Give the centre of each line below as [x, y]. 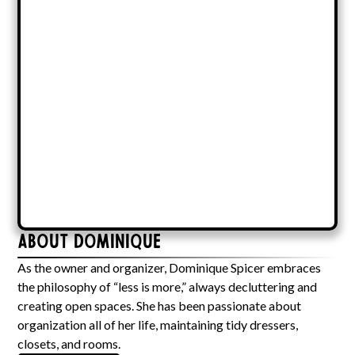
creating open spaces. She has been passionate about [160, 305]
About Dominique [90, 243]
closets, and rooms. [69, 343]
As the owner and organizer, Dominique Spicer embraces [170, 267]
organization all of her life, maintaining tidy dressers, [158, 324]
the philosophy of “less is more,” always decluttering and [168, 286]
